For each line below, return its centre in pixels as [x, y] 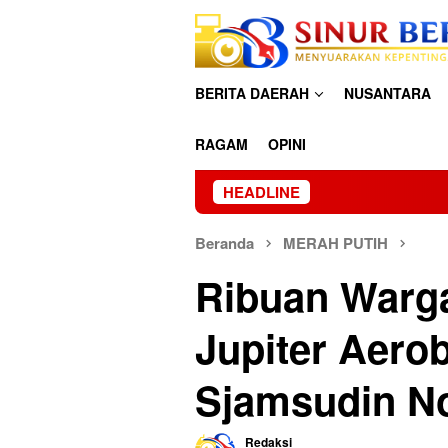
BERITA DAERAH [252, 93]
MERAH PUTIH [335, 243]
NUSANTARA [387, 93]
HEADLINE [261, 192]
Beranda [224, 243]
